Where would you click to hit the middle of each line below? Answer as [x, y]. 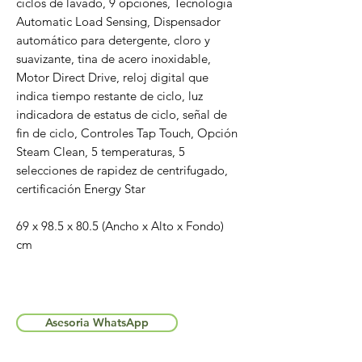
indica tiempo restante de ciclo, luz [109, 95]
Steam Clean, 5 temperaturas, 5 [101, 151]
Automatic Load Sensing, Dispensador [118, 21]
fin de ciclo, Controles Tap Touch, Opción [127, 133]
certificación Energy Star [81, 188]
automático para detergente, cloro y [113, 40]
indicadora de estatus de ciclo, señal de [122, 114]
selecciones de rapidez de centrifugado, [122, 170]
